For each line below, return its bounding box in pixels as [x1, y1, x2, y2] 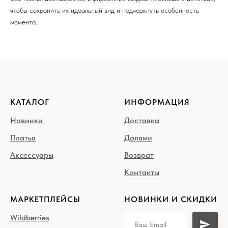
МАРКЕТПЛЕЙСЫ [10, 194, 80, 204]
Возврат [124, 150, 154, 160]
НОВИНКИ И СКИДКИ [124, 194, 217, 204]
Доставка [124, 115, 159, 125]
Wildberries [10, 212, 49, 222]
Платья [10, 132, 36, 142]
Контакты [124, 167, 159, 177]
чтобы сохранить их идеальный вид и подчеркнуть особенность [10, 6, 199, 14]
